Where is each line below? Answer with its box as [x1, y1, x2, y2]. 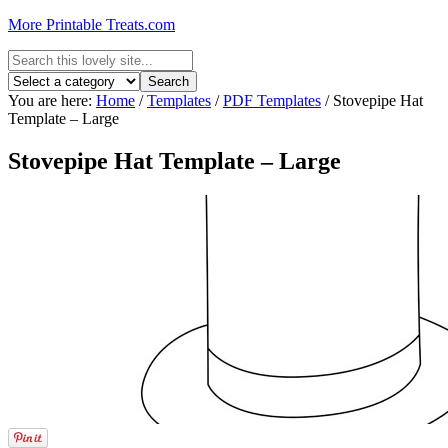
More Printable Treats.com [8, 16, 175, 33]
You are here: [8, 92, 96, 109]
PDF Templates [223, 92, 321, 109]
